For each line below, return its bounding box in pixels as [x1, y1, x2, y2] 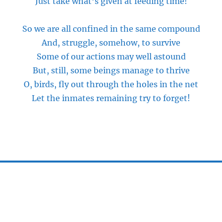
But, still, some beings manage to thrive [32, 65, 190, 75]
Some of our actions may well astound [36, 52, 186, 61]
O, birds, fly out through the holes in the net [24, 79, 198, 89]
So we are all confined [22, 24, 110, 34]
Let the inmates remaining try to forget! [32, 93, 190, 103]
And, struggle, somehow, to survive [42, 38, 180, 48]
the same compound [117, 24, 200, 34]
